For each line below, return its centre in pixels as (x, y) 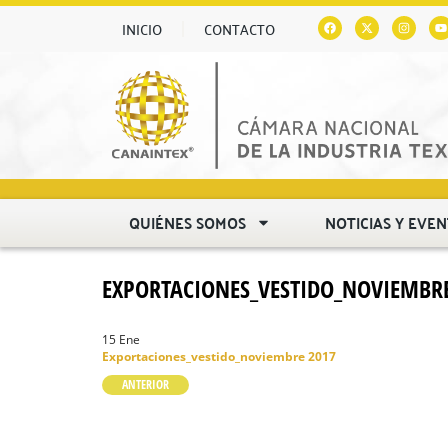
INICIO (142, 29)
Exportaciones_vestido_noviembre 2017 (219, 356)
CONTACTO (239, 29)
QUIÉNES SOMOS (188, 222)
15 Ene (121, 339)
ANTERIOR (145, 384)
